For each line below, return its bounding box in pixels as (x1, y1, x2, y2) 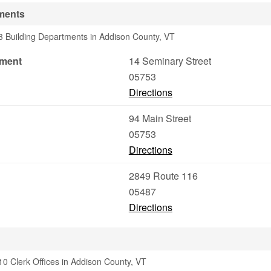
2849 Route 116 (128, 169, 198, 183)
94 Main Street (128, 111, 191, 125)
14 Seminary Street (128, 54, 211, 68)
